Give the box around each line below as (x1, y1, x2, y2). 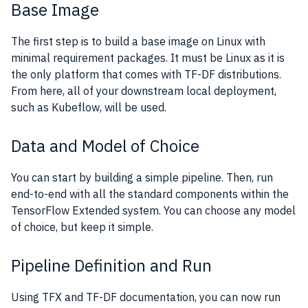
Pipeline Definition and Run (11, 254, 212, 276)
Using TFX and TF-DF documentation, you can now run (11, 289, 280, 304)
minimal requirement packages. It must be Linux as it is (11, 50, 285, 65)
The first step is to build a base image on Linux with (11, 34, 265, 48)
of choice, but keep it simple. (11, 219, 153, 234)
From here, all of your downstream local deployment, (11, 83, 276, 98)
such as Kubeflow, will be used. (11, 100, 169, 114)
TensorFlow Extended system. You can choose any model (11, 203, 296, 217)
